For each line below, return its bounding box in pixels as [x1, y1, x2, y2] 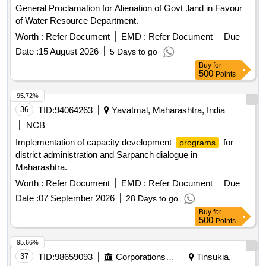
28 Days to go [126, 194, 178, 204]
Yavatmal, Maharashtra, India [109, 105, 225, 116]
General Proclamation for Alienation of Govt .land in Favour [15, 3, 242, 14]
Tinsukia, [194, 252, 231, 262]
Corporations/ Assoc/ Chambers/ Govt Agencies [166, 252, 175, 262]
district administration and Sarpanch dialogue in [15, 150, 197, 160]
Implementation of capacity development [15, 137, 174, 148]
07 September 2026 [39, 193, 115, 204]
